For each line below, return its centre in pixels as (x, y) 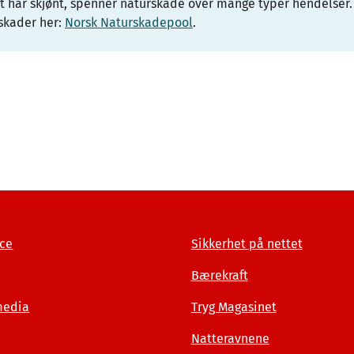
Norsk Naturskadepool (129, 23)
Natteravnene (230, 339)
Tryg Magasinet (233, 307)
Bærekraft (219, 275)
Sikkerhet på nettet (247, 244)
